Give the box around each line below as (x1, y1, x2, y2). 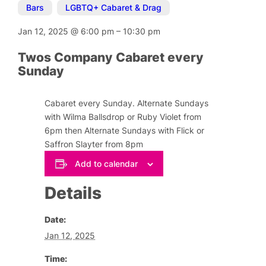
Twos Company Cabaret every (18, 50, 204, 65)
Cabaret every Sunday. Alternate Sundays (45, 98, 209, 109)
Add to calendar (74, 158, 138, 169)
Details (45, 182, 102, 203)
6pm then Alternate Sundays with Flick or (45, 125, 205, 136)
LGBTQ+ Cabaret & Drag (65, 2, 162, 13)
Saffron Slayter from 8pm (45, 139, 144, 150)
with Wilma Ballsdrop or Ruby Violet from (45, 112, 202, 122)
